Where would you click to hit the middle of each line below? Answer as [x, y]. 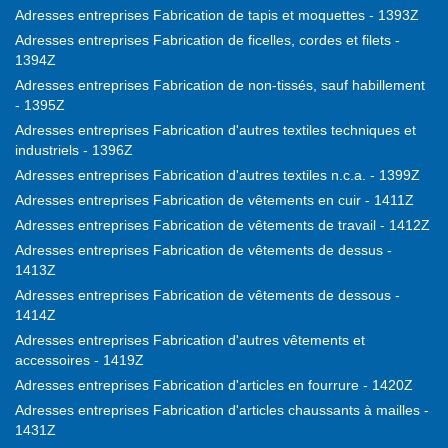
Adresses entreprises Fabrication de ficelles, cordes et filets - [207, 40]
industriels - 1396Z [74, 150]
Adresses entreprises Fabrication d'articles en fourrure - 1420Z [214, 385]
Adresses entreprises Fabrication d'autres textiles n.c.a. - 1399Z [217, 175]
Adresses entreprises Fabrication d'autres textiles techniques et [215, 130]
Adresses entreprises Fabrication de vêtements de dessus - [203, 250]
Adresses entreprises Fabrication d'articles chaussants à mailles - [222, 410]
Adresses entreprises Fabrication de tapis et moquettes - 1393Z [217, 15]
